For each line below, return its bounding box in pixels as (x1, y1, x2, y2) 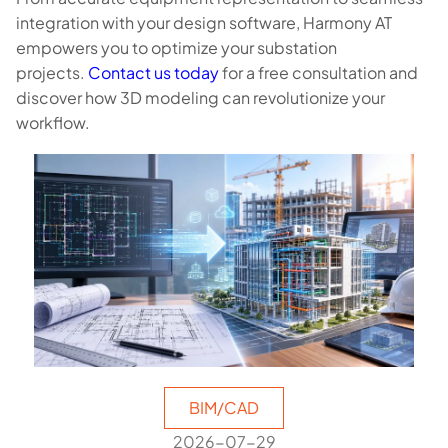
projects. (16, 62, 88, 83)
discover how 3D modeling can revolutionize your (16, 87, 385, 108)
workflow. (16, 112, 90, 133)
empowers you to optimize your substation (16, 37, 337, 58)
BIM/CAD (189, 396, 259, 418)
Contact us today (88, 62, 222, 83)
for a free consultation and (222, 62, 418, 83)
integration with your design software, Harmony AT (16, 12, 392, 33)
